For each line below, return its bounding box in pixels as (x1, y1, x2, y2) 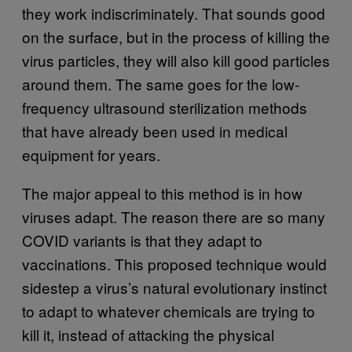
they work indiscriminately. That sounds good (22, 2, 325, 24)
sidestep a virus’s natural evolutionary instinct (22, 276, 327, 298)
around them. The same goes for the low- (22, 72, 299, 94)
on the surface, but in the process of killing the (22, 25, 330, 47)
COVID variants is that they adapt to (22, 229, 262, 251)
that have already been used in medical (22, 119, 288, 141)
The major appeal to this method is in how (22, 181, 302, 203)
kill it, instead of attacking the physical (22, 323, 274, 345)
